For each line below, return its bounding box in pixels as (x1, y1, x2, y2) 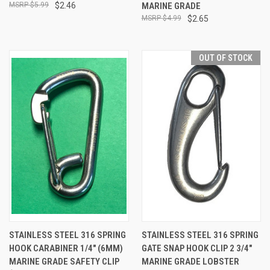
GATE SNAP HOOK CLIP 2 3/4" (141, 242, 252, 254)
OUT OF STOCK (199, 52, 253, 63)
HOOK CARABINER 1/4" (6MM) (9, 242, 123, 254)
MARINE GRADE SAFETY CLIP (9, 256, 119, 267)
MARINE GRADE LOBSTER (141, 256, 239, 267)
